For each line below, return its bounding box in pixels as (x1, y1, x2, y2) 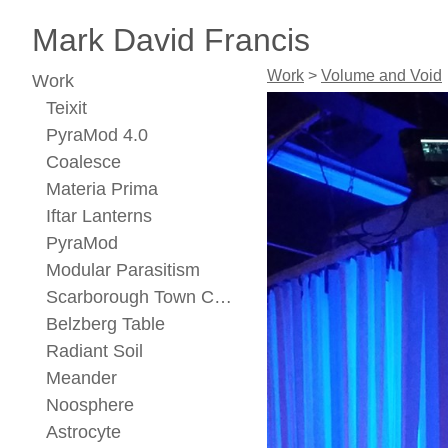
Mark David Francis (32, 22, 310, 58)
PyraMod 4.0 (45, 125, 148, 145)
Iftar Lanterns (45, 206, 152, 226)
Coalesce (45, 152, 121, 172)
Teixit (45, 98, 87, 118)
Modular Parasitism (45, 260, 200, 280)
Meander (45, 368, 117, 388)
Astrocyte (45, 422, 121, 442)
